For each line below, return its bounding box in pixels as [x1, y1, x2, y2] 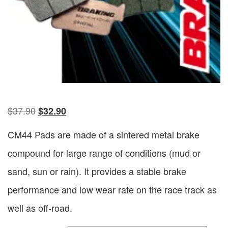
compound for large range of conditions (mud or [8, 146, 201, 160]
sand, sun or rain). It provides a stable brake [8, 164, 186, 178]
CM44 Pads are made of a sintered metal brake [8, 128, 199, 141]
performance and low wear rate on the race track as [8, 183, 217, 196]
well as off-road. [8, 201, 72, 215]
